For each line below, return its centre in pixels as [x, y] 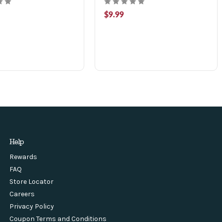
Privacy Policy [31, 206]
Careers [22, 194]
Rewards [23, 157]
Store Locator [31, 181]
